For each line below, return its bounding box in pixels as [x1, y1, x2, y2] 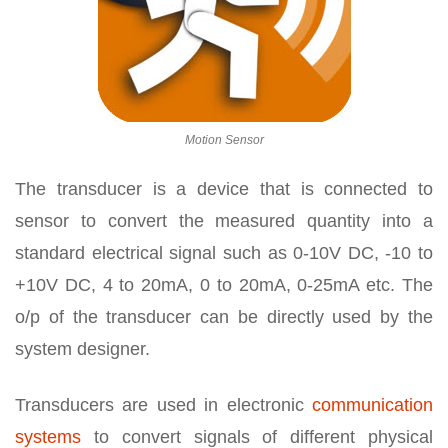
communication [312, 395, 433, 416]
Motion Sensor [184, 133, 264, 148]
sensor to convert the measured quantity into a [15, 211, 433, 232]
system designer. [15, 339, 150, 360]
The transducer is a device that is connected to [15, 179, 433, 200]
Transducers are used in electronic [15, 395, 312, 416]
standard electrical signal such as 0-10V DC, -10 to [15, 243, 433, 264]
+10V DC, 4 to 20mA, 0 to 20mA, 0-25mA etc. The [15, 275, 433, 296]
